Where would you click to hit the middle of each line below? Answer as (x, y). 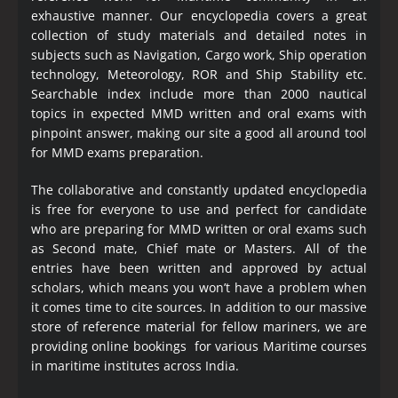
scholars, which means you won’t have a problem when (199, 287)
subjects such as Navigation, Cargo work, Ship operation (199, 54)
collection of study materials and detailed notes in (199, 35)
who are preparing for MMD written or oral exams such (199, 228)
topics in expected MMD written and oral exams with (199, 113)
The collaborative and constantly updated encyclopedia (199, 189)
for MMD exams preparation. (117, 152)
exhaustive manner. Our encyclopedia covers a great (199, 15)
